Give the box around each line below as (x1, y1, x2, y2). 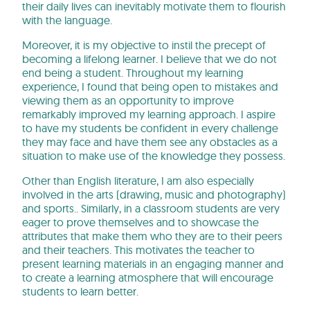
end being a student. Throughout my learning (22, 66, 244, 80)
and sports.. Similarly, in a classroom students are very (22, 201, 280, 216)
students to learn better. (22, 284, 138, 299)
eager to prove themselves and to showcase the (22, 215, 259, 230)
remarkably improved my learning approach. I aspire (22, 107, 275, 122)
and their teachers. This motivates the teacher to (22, 243, 255, 257)
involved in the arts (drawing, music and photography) (22, 188, 286, 202)
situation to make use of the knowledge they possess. (22, 149, 285, 163)
